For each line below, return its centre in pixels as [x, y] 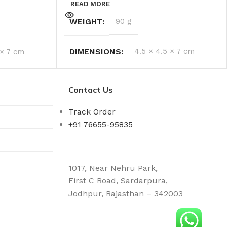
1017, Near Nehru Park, [113, 168]
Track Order [92, 111]
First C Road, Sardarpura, [118, 180]
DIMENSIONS [95, 51]
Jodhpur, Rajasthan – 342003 [125, 193]
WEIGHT [86, 21]
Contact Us [90, 89]
